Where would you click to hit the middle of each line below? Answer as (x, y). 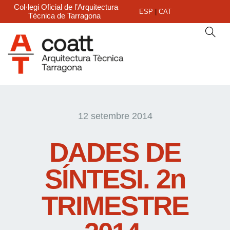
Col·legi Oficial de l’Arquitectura (66, 7)
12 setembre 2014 (115, 116)
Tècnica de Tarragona (64, 16)
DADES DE (115, 152)
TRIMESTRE (115, 205)
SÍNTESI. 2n (115, 179)
